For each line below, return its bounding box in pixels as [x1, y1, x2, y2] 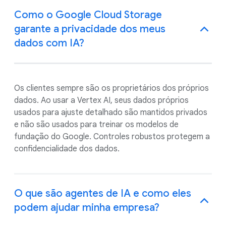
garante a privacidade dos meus [14, 22, 165, 35]
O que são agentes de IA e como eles [14, 187, 191, 200]
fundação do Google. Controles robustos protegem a [14, 131, 210, 142]
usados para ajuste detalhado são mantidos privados [14, 107, 207, 118]
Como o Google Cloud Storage [14, 8, 162, 21]
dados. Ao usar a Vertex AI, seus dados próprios [14, 95, 189, 105]
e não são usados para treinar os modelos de [14, 119, 179, 130]
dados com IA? [14, 36, 84, 49]
